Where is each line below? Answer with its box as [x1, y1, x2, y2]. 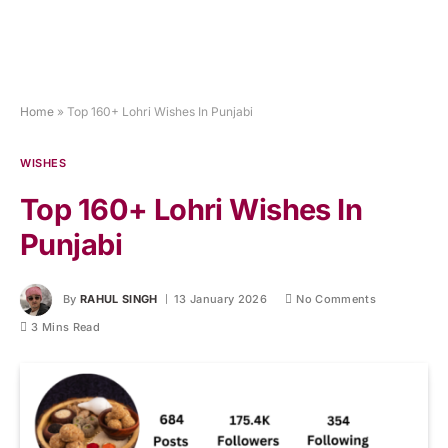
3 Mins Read [31, 320, 100, 334]
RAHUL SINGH [80, 292, 158, 306]
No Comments [296, 292, 376, 306]
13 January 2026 [174, 292, 267, 306]
